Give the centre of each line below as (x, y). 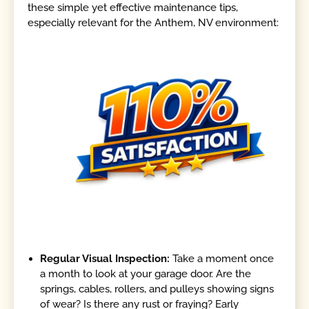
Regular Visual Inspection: (105, 259)
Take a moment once (222, 259)
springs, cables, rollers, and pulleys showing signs (157, 289)
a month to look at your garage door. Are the (146, 274)
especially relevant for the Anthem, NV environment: (153, 22)
